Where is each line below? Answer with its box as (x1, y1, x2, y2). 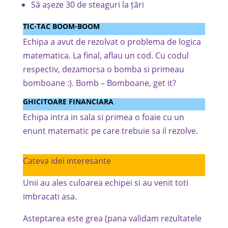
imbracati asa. (22, 191, 77, 202)
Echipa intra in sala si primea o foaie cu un (22, 111, 184, 123)
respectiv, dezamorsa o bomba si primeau (22, 64, 184, 75)
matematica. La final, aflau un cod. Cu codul (22, 50, 189, 61)
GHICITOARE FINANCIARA (22, 97, 113, 106)
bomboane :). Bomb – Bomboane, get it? (22, 77, 176, 89)
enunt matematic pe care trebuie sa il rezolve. (22, 125, 198, 136)
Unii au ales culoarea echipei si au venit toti (22, 177, 188, 188)
